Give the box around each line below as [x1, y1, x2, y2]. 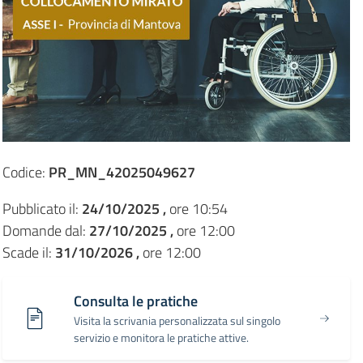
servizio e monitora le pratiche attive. [73, 328, 249, 346]
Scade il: [2, 241, 55, 263]
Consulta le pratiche [73, 289, 198, 312]
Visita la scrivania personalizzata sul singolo [73, 311, 280, 329]
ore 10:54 [165, 197, 228, 220]
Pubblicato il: [2, 197, 82, 220]
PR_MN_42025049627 [48, 160, 195, 183]
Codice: [2, 160, 49, 183]
